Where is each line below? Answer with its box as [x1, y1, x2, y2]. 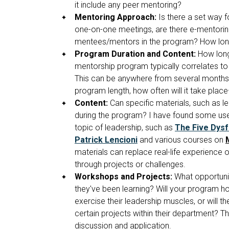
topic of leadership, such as [75, 122, 175, 132]
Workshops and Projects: [75, 171, 174, 181]
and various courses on [138, 134, 225, 145]
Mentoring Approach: [75, 12, 156, 22]
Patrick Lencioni [75, 134, 138, 145]
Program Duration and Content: [75, 49, 196, 59]
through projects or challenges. [75, 159, 186, 169]
